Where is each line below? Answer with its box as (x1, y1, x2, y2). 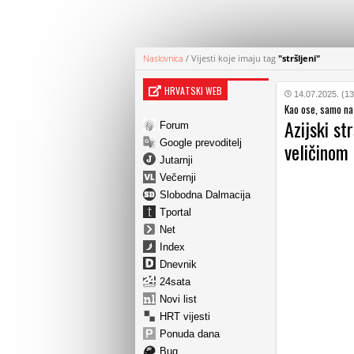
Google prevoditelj (160, 136, 242, 149)
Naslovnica (143, 52, 183, 64)
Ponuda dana (160, 327, 220, 340)
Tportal (160, 205, 191, 218)
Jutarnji (160, 153, 193, 166)
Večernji (160, 171, 196, 183)
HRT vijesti (160, 310, 210, 322)
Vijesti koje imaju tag (191, 52, 278, 64)
